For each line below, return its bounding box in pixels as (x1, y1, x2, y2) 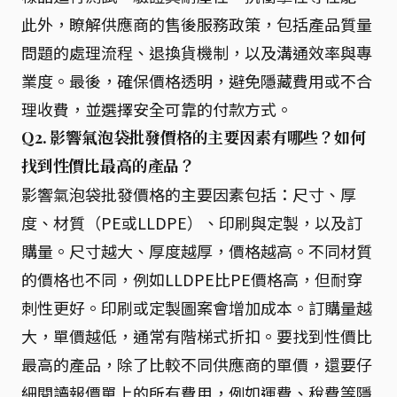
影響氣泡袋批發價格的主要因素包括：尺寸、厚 (21, 182, 356, 206)
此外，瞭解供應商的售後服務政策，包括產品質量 (21, 12, 372, 35)
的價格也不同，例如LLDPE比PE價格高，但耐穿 (21, 267, 362, 291)
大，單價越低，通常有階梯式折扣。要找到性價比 (21, 323, 372, 347)
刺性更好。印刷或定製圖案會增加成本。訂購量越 (21, 295, 372, 319)
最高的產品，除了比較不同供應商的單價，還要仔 (21, 352, 372, 376)
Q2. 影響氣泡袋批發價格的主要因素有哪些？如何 (21, 126, 366, 148)
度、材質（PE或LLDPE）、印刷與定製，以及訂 (21, 210, 362, 234)
